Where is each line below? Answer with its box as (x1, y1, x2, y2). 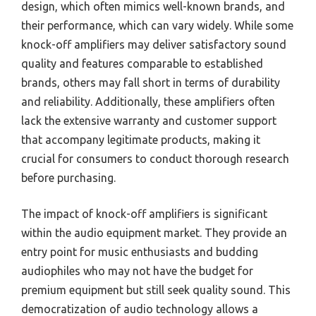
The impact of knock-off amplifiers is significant (21, 207, 267, 221)
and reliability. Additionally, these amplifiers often (21, 95, 275, 109)
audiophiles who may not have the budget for (21, 265, 253, 278)
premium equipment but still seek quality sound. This (21, 284, 291, 297)
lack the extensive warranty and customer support (21, 114, 276, 128)
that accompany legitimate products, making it (21, 133, 260, 147)
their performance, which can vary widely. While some (21, 19, 293, 32)
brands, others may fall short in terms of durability (21, 76, 280, 90)
